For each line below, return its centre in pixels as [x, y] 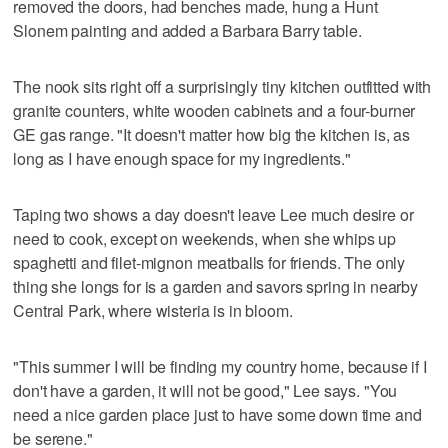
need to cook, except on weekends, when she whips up [205, 238]
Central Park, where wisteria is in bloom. [153, 310]
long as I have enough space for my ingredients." [182, 158]
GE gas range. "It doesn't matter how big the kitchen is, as [212, 134]
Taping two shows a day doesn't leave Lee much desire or [213, 214]
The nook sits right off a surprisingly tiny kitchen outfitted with [222, 86]
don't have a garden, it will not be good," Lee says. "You [205, 390]
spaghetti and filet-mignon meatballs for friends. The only [209, 262]
